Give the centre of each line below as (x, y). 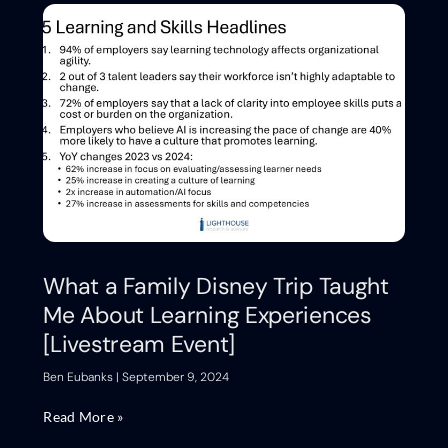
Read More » (83, 417)
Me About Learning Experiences (207, 315)
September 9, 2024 (174, 377)
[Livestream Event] (139, 344)
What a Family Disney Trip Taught (216, 286)
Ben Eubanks (80, 377)
